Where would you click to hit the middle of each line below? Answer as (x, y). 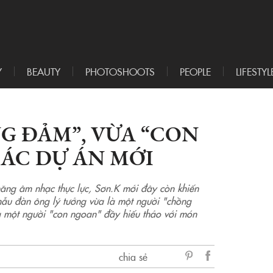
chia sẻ (133, 257)
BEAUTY (44, 72)
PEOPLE (195, 72)
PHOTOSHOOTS (120, 72)
